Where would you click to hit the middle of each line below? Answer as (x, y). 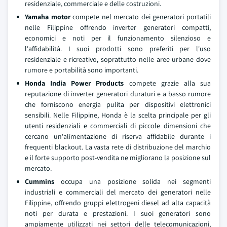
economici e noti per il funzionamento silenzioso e (118, 38)
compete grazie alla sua (167, 83)
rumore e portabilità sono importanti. (82, 70)
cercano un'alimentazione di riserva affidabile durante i (118, 136)
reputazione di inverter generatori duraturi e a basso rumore (118, 94)
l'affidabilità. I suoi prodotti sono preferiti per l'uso (118, 49)
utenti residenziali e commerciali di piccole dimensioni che (118, 126)
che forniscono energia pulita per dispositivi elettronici (118, 104)
